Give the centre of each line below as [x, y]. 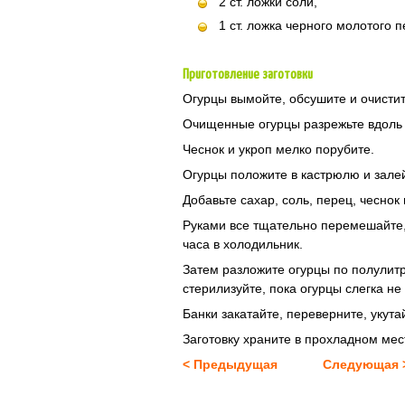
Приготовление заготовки [248, 75]
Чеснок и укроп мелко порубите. [278, 149]
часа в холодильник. [243, 244]
